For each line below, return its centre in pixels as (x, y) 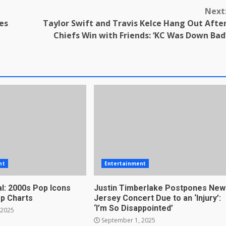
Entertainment (125, 164)
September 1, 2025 (127, 220)
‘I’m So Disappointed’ (133, 208)
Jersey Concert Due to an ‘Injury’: (157, 198)
